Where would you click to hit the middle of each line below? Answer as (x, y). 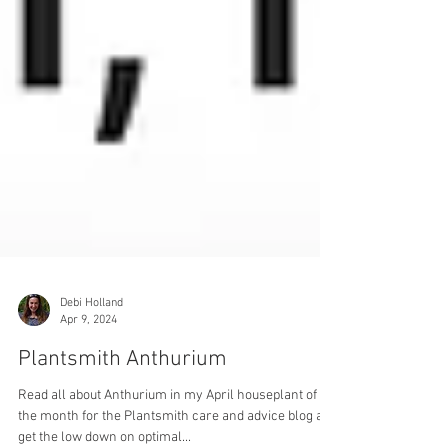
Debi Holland (91, 363)
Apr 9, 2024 (88, 379)
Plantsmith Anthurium (122, 419)
